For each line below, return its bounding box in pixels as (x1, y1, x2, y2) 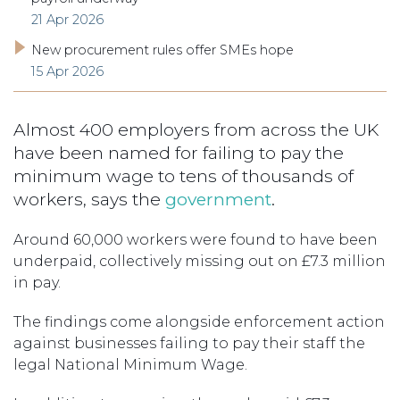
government (165, 187, 271, 210)
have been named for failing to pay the (13, 141, 344, 163)
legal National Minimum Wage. (13, 355, 247, 373)
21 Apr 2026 (31, 11, 104, 28)
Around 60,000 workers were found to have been (13, 230, 378, 248)
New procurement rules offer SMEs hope (31, 41, 294, 58)
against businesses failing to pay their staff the (13, 334, 365, 352)
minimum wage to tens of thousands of (13, 164, 354, 187)
